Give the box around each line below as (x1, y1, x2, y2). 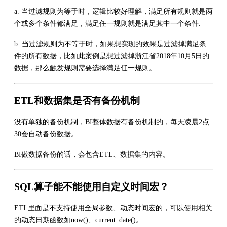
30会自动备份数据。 (14, 130, 78, 138)
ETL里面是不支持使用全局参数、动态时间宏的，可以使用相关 (14, 204, 212, 212)
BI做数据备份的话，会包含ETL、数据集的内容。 (14, 150, 170, 158)
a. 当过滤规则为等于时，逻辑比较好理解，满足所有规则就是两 (14, 7, 213, 15)
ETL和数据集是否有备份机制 (14, 95, 140, 106)
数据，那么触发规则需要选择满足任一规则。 (14, 64, 156, 72)
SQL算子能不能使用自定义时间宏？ (14, 181, 169, 192)
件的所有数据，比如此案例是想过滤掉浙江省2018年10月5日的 (14, 52, 209, 60)
